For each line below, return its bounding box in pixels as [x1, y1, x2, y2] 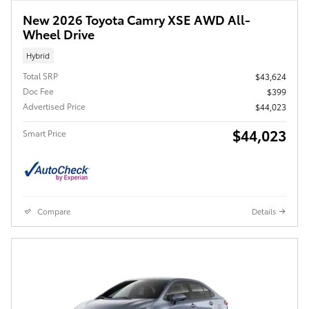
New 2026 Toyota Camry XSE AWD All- [23, 10, 250, 28]
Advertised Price [23, 100, 86, 112]
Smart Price [23, 127, 66, 139]
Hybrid [26, 49, 50, 61]
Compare [37, 206, 70, 217]
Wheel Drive [23, 24, 94, 42]
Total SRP [23, 70, 58, 82]
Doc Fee [23, 85, 54, 97]
